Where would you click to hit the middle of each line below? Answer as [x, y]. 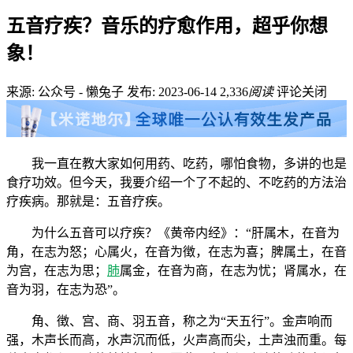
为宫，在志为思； [57, 270]
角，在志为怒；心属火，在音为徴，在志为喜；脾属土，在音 [176, 251]
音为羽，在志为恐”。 [66, 289]
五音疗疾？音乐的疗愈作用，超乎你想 [167, 26]
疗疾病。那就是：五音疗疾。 [88, 201]
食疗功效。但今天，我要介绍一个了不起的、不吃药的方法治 [176, 182]
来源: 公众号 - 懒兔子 [67, 91]
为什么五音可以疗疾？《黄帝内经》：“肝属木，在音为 [186, 232]
